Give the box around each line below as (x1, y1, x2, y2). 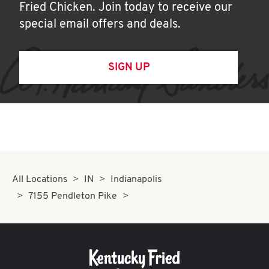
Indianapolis (110, 175, 162, 184)
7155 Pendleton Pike (28, 192, 118, 201)
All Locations (12, 175, 68, 184)
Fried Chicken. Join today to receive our (19, 2, 232, 14)
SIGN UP (107, 62, 150, 73)
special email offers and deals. (19, 19, 181, 31)
